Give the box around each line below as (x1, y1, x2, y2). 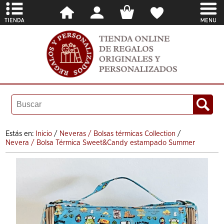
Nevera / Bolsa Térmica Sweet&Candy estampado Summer (5, 138, 195, 146)
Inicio (35, 129, 52, 137)
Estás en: (5, 129, 36, 137)
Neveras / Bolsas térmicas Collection (59, 129, 176, 137)
